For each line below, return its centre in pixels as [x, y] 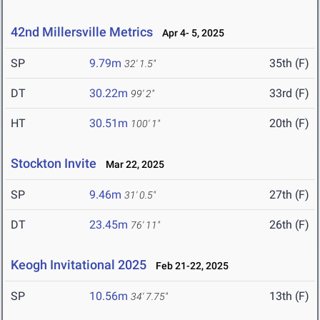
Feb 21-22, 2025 [189, 266]
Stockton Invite [54, 164]
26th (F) [289, 225]
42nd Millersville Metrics [82, 32]
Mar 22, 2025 [132, 165]
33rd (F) [289, 94]
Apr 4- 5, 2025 [190, 33]
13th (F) [289, 296]
